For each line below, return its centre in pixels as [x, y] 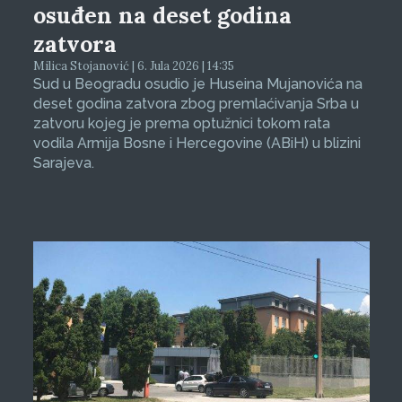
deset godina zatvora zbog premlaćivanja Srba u [196, 103]
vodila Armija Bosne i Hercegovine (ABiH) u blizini [197, 143]
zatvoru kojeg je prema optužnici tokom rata [181, 123]
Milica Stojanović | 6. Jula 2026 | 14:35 [133, 66]
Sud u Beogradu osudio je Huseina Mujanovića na [197, 83]
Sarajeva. [63, 162]
